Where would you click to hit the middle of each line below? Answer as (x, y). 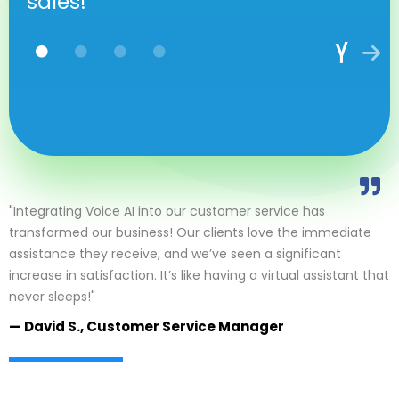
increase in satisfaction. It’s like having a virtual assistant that (199, 276)
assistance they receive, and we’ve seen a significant (175, 254)
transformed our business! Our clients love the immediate (190, 233)
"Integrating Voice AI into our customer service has (167, 212)
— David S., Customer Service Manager (147, 327)
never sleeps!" (52, 297)
